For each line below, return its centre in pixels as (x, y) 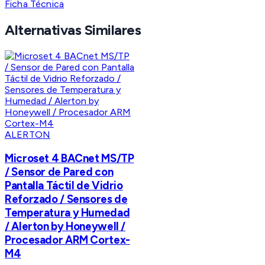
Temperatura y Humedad (67, 212)
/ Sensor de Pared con (59, 172)
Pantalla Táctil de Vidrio (64, 185)
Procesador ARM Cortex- (67, 240)
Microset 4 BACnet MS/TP (70, 158)
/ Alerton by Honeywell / (65, 226)
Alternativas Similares (73, 30)
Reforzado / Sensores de (66, 199)
